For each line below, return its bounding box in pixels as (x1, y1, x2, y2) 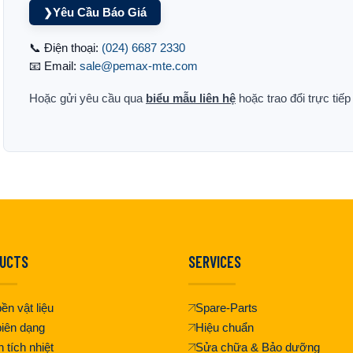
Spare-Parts (195, 300, 258, 314)
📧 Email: (29, 59, 80, 73)
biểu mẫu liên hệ (146, 91, 236, 106)
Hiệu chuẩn (195, 320, 254, 334)
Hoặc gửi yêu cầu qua (29, 91, 146, 106)
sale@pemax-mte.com (80, 59, 198, 73)
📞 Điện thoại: (29, 41, 102, 55)
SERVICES (188, 251, 241, 271)
